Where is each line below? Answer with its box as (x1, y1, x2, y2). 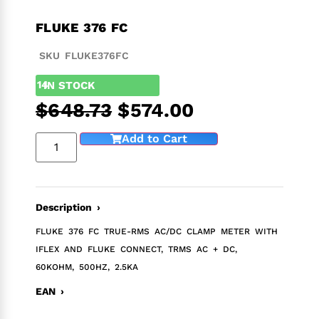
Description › (36, 201, 100, 213)
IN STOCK (43, 78, 95, 92)
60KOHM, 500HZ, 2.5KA (36, 261, 138, 272)
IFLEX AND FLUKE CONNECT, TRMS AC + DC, (36, 244, 237, 254)
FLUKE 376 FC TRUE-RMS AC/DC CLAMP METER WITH (36, 226, 278, 236)
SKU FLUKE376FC (39, 49, 129, 61)
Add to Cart (122, 131, 188, 145)
